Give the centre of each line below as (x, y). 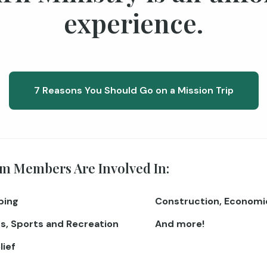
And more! (180, 224)
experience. (133, 22)
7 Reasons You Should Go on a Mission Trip (133, 90)
